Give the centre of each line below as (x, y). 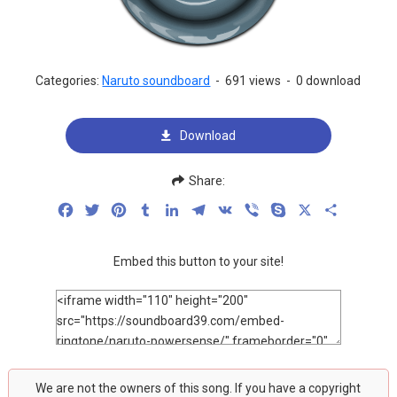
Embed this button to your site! (198, 261)
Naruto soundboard (156, 81)
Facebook (105, 210)
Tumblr (175, 210)
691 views (253, 81)
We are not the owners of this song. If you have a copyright (198, 388)
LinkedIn (208, 210)
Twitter (123, 210)
